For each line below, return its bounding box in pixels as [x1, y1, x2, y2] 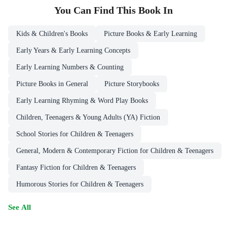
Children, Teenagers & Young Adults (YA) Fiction [16, 113, 160, 121]
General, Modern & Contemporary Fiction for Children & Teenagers [16, 146, 213, 155]
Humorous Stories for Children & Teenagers [16, 180, 143, 188]
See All [8, 202, 31, 211]
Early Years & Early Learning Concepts [16, 46, 130, 54]
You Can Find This [54, 5, 138, 16]
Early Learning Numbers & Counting [16, 63, 124, 71]
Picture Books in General [16, 80, 88, 88]
